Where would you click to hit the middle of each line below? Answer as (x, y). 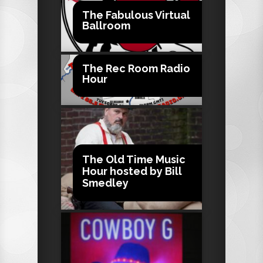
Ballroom (106, 25)
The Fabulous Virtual (136, 15)
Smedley (105, 183)
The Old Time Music (134, 159)
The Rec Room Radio (136, 68)
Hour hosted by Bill (132, 171)
